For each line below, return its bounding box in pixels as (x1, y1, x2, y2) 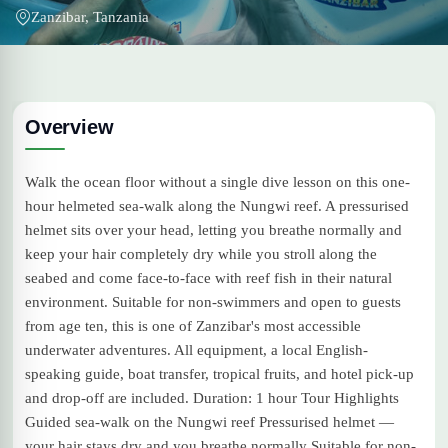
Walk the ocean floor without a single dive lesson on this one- (25, 174, 410, 190)
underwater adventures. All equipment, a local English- (25, 342, 368, 358)
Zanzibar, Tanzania (31, 9, 149, 25)
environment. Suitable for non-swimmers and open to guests (25, 294, 401, 310)
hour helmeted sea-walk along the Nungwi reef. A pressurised (25, 198, 409, 214)
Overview (25, 116, 114, 138)
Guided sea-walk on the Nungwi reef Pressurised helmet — (25, 414, 394, 430)
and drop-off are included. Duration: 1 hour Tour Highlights (25, 390, 399, 406)
